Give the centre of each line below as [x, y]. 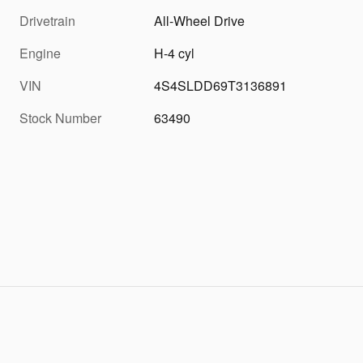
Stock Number [60, 118]
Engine [40, 53]
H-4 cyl [175, 53]
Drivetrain [47, 21]
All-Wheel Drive [200, 21]
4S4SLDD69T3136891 [221, 85]
